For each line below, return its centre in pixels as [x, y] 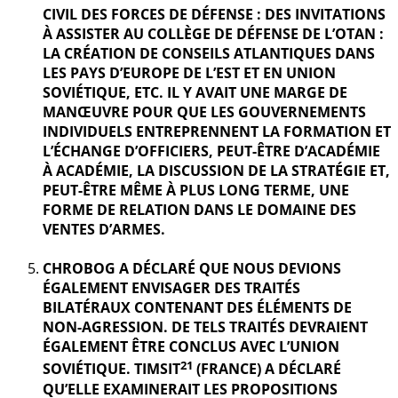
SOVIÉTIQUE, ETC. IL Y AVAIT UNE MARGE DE [195, 93]
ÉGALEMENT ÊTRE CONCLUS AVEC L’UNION [191, 347]
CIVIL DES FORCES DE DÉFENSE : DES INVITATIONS [214, 15]
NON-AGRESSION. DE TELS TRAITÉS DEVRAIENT [205, 327]
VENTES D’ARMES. [104, 230]
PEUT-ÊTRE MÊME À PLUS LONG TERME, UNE [196, 191]
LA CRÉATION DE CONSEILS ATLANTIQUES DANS [209, 54]
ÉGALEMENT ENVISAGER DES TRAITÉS [171, 288]
